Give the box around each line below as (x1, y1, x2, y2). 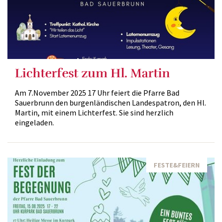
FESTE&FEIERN (154, 161, 200, 169)
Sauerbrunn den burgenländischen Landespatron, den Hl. (15, 98, 206, 108)
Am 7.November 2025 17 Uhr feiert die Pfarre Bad (15, 88, 179, 98)
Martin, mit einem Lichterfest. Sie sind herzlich (15, 108, 173, 117)
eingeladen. (15, 117, 54, 127)
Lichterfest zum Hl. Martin (15, 65, 170, 81)
